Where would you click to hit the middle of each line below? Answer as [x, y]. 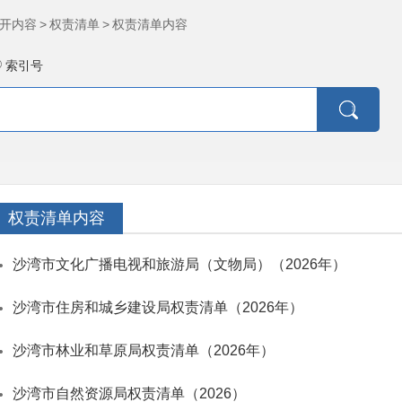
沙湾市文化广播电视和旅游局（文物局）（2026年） [179, 264]
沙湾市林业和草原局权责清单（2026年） [144, 350]
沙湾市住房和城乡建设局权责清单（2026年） [158, 307]
